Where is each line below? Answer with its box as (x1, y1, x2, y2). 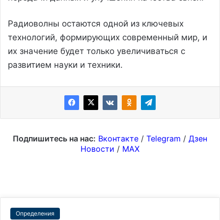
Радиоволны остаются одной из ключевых (8, 18, 184, 28)
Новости (81, 143, 114, 154)
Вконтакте (98, 133, 138, 143)
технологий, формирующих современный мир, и (8, 32, 207, 42)
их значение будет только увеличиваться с (8, 46, 185, 56)
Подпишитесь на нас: (13, 133, 96, 143)
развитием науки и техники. (8, 59, 123, 70)
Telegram (146, 133, 181, 143)
